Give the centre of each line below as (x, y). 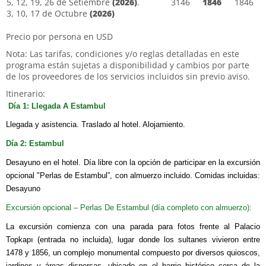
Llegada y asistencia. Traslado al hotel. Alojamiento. (96, 124)
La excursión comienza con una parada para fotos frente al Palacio (133, 226)
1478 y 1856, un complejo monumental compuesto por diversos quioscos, (133, 252)
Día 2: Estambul (35, 143)
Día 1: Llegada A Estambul (57, 106)
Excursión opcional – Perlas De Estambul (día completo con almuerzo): (129, 207)
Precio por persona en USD (59, 36)
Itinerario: (26, 93)
